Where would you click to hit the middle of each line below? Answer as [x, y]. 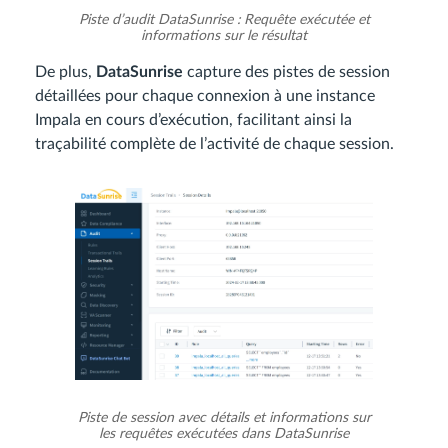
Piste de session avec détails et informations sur [224, 418]
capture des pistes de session [286, 72]
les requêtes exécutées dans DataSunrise [224, 434]
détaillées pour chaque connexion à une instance [205, 96]
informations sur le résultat [224, 36]
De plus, [65, 72]
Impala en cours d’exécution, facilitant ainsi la [193, 120]
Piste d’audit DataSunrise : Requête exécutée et [224, 20]
